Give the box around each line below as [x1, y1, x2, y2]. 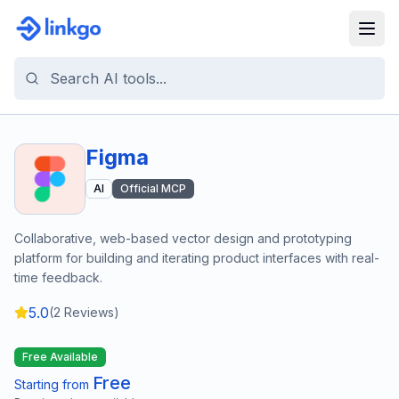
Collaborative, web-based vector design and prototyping [14, 231, 352, 246]
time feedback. [14, 270, 102, 285]
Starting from [14, 377, 93, 392]
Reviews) [61, 305, 119, 320]
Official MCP [120, 182, 186, 195]
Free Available [22, 350, 98, 363]
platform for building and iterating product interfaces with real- [14, 250, 379, 265]
